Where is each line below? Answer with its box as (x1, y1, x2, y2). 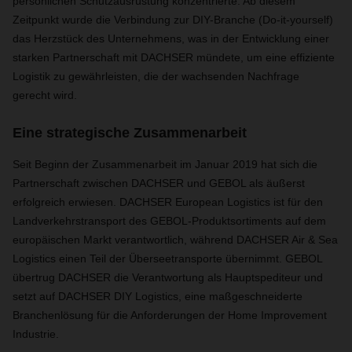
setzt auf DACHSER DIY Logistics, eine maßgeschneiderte (13, 290, 302, 302)
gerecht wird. (13, 89, 77, 101)
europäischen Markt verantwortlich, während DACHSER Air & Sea (13, 233, 338, 246)
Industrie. (13, 328, 59, 340)
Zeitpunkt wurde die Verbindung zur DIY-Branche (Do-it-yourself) (13, 13, 333, 26)
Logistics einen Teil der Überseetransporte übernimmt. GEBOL (13, 252, 322, 265)
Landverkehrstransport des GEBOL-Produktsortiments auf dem (13, 214, 326, 227)
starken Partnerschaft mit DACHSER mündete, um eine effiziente (13, 51, 335, 64)
